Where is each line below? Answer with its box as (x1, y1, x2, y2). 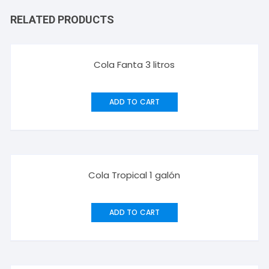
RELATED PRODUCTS (10, 13, 115, 26)
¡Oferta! (17, 154, 47, 166)
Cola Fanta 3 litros (94, 58, 175, 71)
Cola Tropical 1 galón (88, 169, 181, 182)
